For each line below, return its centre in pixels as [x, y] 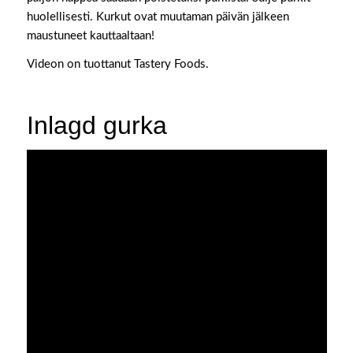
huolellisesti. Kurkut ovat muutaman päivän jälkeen [158, 17]
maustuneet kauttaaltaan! [90, 35]
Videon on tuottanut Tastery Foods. [117, 65]
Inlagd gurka [97, 126]
